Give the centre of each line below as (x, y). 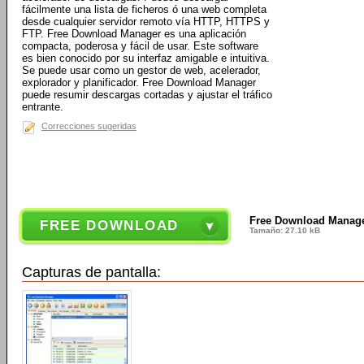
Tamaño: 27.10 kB (284, 230)
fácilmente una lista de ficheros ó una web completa (144, 9)
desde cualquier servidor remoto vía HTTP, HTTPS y (146, 22)
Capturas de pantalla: (91, 273)
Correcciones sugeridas (89, 126)
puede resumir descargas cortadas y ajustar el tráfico (147, 95)
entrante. (43, 107)
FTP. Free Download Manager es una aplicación (134, 34)
